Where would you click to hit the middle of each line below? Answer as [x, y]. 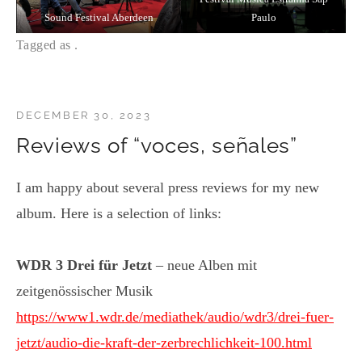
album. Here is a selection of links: [119, 214]
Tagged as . [47, 45]
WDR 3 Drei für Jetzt [86, 265]
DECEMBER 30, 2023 [84, 116]
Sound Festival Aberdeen [99, 18]
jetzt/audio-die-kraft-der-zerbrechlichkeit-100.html [164, 343]
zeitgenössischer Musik [84, 291]
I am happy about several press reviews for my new [168, 188]
